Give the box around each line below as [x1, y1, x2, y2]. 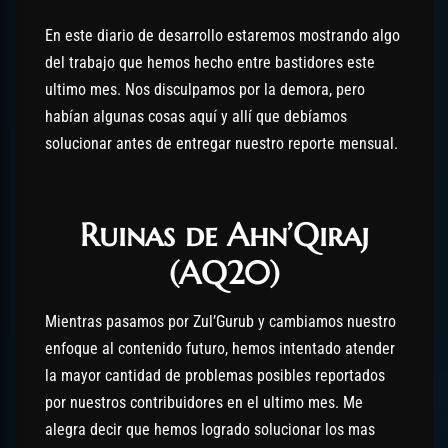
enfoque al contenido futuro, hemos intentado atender [45, 338, 395, 358]
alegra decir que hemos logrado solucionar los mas [45, 419, 375, 439]
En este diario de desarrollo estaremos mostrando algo [45, 25, 400, 45]
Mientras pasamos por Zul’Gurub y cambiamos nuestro [45, 311, 396, 331]
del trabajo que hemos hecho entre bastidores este [45, 52, 375, 72]
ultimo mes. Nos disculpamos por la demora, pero [45, 79, 365, 99]
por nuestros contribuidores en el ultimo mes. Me [45, 392, 363, 412]
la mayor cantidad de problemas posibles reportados [45, 365, 385, 385]
